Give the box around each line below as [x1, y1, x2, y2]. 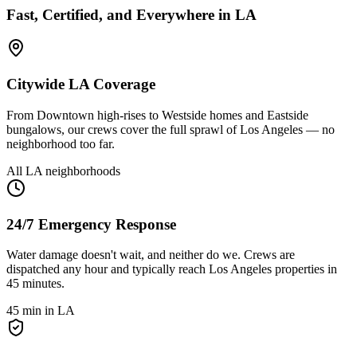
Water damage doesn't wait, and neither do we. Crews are [6, 248, 295, 262]
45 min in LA [6, 304, 75, 318]
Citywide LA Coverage [6, 76, 155, 93]
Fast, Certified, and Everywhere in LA [6, 6, 257, 23]
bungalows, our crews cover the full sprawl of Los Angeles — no [6, 122, 335, 136]
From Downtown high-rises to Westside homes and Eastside [6, 108, 308, 122]
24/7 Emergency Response [6, 215, 176, 233]
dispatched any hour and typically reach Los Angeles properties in [6, 262, 337, 277]
